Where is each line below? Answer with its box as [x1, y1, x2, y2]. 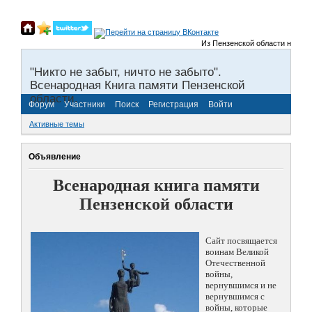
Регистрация [148, 99, 198, 109]
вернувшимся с [205, 291, 265, 302]
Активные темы [29, 120, 84, 129]
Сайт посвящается [205, 235, 277, 247]
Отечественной [205, 258, 265, 269]
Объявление [29, 151, 81, 162]
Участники [64, 99, 105, 109]
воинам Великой [205, 247, 269, 258]
